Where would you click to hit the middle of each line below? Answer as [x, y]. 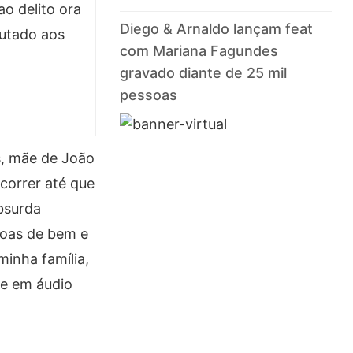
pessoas [149, 95]
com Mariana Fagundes [199, 51]
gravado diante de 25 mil [204, 73]
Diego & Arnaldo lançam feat [217, 29]
